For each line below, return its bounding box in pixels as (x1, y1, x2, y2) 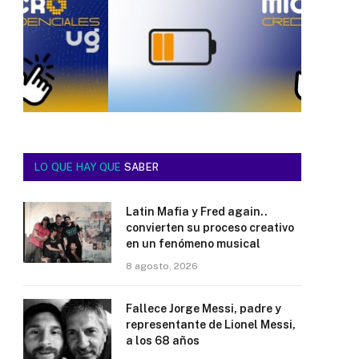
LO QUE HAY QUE (34, 160, 124, 173)
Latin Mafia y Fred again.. (126, 204, 268, 218)
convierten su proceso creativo (126, 220, 294, 234)
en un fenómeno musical (126, 236, 260, 250)
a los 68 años (126, 333, 200, 347)
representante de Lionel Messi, (126, 317, 296, 331)
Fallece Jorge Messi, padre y (126, 301, 281, 315)
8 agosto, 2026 (126, 260, 198, 272)
